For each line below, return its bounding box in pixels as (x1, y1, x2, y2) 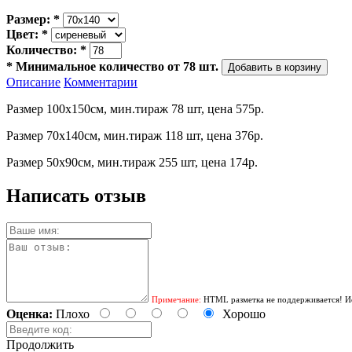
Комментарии (64, 75, 137, 89)
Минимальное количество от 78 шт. (13, 59, 218, 73)
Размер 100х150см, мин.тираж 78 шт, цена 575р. (6, 101, 264, 115)
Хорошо (222, 306, 266, 321)
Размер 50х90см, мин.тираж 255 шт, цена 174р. (6, 155, 258, 169)
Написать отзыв (6, 185, 146, 206)
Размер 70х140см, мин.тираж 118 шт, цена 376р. (6, 128, 263, 142)
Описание (6, 75, 60, 89)
